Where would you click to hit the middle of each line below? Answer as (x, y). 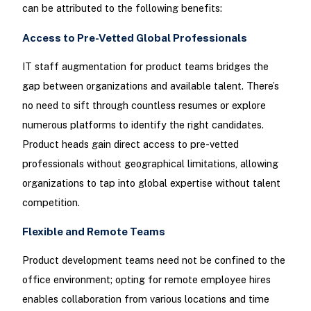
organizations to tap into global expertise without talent (151, 183)
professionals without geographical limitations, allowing (150, 163)
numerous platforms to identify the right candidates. (143, 124)
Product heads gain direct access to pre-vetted (130, 144)
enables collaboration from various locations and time (145, 299)
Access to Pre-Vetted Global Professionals (134, 37)
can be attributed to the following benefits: (122, 8)
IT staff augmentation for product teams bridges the (145, 66)
